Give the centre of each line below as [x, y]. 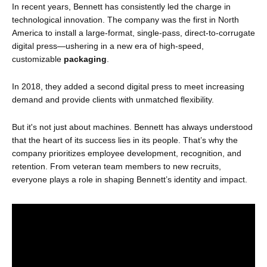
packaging [85, 59]
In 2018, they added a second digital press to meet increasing [128, 86]
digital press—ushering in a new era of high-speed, [108, 46]
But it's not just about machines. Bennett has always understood [132, 127]
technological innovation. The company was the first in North [125, 20]
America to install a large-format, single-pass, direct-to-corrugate [133, 33]
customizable [38, 59]
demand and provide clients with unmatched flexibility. [113, 100]
